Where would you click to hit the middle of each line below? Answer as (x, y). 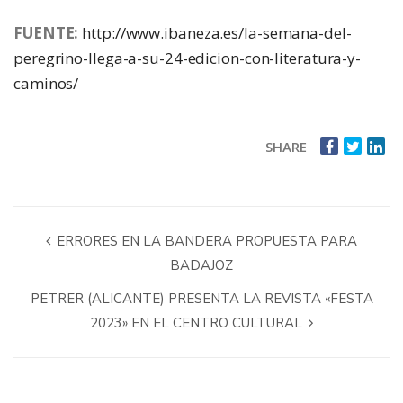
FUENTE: (46, 32)
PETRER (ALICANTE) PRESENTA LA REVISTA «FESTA (201, 298)
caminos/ (46, 83)
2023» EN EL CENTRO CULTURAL (198, 322)
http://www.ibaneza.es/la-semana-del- (217, 32)
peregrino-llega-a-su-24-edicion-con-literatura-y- (188, 58)
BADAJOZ (201, 265)
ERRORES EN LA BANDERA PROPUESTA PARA (205, 241)
